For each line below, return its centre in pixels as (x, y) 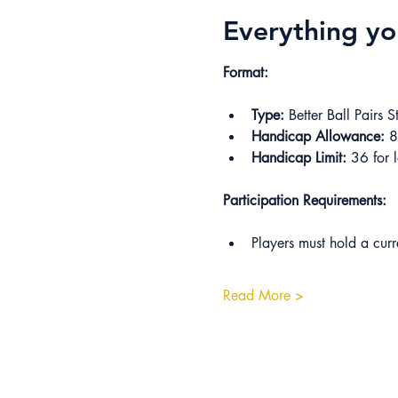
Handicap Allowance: (318, 136)
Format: (245, 72)
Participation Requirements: (304, 200)
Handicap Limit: (298, 158)
